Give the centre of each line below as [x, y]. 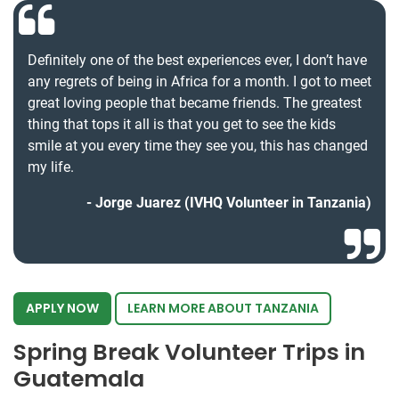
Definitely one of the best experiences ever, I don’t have [197, 61]
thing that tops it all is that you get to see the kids [182, 125]
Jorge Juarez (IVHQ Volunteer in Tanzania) [233, 203]
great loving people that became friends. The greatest [195, 103]
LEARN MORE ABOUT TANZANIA [223, 309]
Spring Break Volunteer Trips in [189, 353]
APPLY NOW [62, 309]
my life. [51, 167]
